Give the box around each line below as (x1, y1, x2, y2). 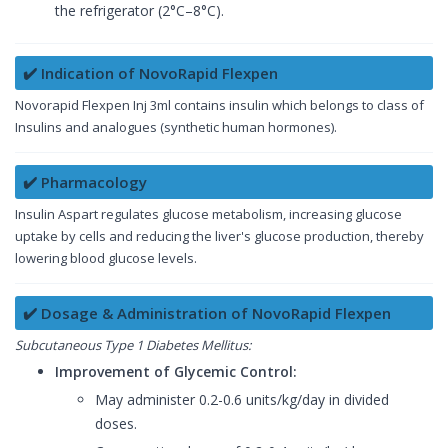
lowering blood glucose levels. (15, 249, 197, 268)
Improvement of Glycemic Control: (55, 362, 297, 382)
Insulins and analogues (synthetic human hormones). (15, 118, 337, 137)
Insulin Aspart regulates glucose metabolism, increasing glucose (15, 205, 402, 224)
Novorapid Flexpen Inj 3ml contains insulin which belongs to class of (15, 96, 424, 115)
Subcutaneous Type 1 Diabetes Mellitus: (15, 336, 251, 355)
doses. (95, 414, 137, 434)
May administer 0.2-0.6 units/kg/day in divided (95, 390, 389, 410)
